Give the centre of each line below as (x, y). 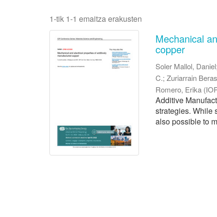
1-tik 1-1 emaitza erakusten (96, 19)
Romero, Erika (179, 90)
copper (170, 49)
